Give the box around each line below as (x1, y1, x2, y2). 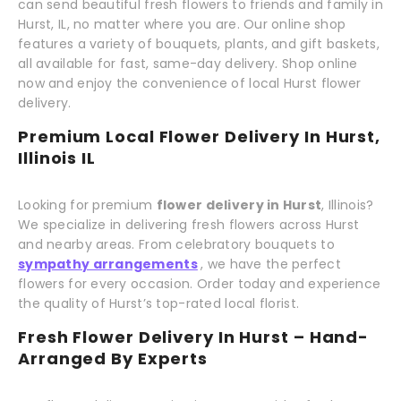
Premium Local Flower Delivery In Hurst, (18, 125, 381, 149)
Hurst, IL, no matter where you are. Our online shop (18, 15, 346, 34)
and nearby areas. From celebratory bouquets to (18, 235, 335, 254)
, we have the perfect (200, 255, 342, 274)
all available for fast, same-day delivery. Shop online (18, 55, 358, 73)
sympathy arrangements (18, 255, 198, 274)
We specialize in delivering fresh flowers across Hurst (18, 216, 360, 235)
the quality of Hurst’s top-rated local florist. (18, 294, 300, 313)
